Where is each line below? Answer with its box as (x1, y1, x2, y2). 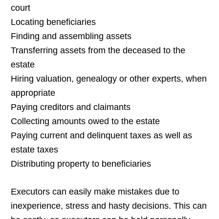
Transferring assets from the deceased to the (11, 45, 186, 56)
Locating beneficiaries (11, 17, 96, 27)
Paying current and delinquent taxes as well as (11, 131, 193, 141)
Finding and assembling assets (11, 31, 132, 42)
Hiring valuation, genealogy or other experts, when (11, 74, 207, 84)
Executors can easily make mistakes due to (11, 187, 180, 197)
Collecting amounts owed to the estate (11, 116, 160, 127)
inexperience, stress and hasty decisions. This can (11, 201, 207, 211)
